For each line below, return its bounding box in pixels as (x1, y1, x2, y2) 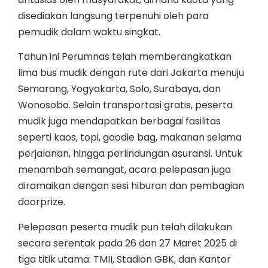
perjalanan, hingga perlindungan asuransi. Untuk (18, 147, 242, 161)
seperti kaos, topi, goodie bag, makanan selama (18, 130, 242, 145)
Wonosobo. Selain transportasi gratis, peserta (18, 98, 233, 112)
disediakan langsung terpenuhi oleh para (18, 8, 209, 23)
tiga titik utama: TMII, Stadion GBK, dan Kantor (18, 252, 231, 266)
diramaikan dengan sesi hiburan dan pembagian (18, 179, 244, 193)
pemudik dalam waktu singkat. (18, 25, 160, 39)
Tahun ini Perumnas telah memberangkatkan (18, 50, 232, 64)
